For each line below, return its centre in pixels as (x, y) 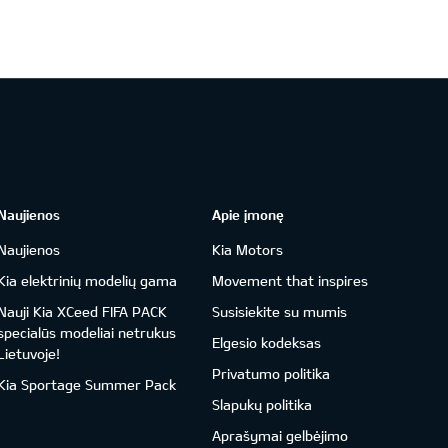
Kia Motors (248, 249)
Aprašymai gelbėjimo (280, 435)
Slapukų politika (262, 404)
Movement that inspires (290, 280)
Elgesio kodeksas (267, 342)
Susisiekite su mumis (280, 311)
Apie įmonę (248, 214)
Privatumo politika (271, 373)
